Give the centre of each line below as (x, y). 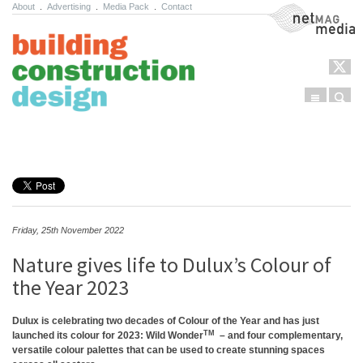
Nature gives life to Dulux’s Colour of (172, 265)
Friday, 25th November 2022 (68, 230)
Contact (177, 6)
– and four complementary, (280, 335)
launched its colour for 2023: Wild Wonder (108, 335)
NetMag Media (298, 11)
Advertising (69, 6)
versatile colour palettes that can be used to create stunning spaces (169, 350)
